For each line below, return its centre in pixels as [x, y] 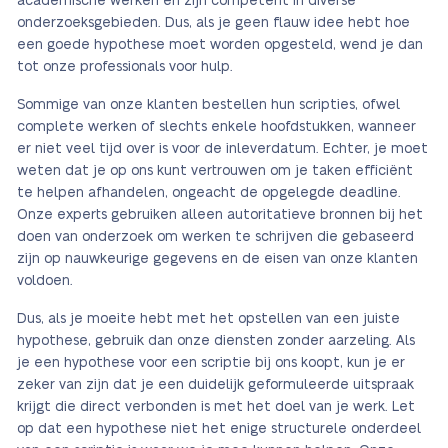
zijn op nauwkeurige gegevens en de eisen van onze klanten [217, 259]
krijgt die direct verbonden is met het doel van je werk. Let [216, 407]
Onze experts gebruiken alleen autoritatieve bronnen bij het [220, 215]
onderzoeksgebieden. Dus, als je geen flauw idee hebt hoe [213, 23]
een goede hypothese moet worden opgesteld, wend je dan [220, 45]
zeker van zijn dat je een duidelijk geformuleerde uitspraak [215, 385]
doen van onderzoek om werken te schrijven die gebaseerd [215, 237]
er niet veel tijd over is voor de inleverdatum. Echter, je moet [222, 149]
